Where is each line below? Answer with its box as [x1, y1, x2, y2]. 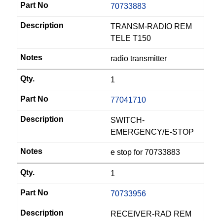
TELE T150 [110, 34, 151, 42]
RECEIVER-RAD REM [110, 210, 191, 218]
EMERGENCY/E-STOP [110, 128, 194, 136]
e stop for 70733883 [110, 148, 180, 156]
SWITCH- [110, 116, 145, 124]
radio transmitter [110, 54, 167, 63]
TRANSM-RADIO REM [110, 22, 192, 31]
